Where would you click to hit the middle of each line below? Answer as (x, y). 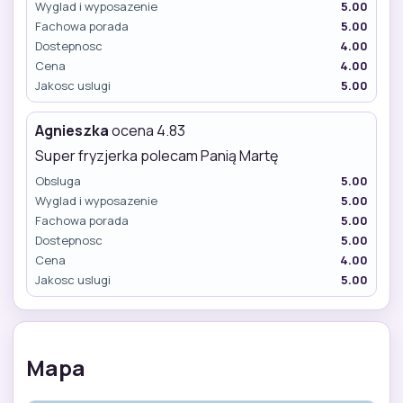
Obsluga (58, 180)
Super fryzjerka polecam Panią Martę (157, 155)
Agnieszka (72, 130)
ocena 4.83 (147, 130)
